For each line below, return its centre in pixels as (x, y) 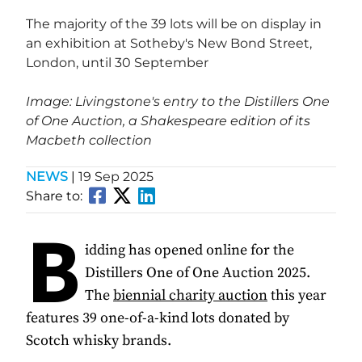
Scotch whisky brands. (100, 341)
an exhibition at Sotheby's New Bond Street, (169, 44)
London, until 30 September (117, 63)
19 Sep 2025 (114, 177)
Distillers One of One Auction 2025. (198, 273)
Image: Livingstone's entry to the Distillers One (178, 102)
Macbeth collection (89, 141)
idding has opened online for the (189, 250)
